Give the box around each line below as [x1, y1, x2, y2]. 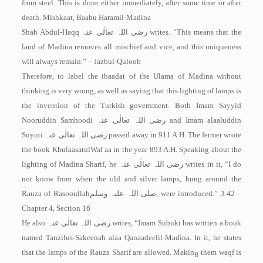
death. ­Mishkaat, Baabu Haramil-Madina [21, 13, 151, 22]
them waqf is [198, 248, 242, 257]
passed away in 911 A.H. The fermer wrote [109, 130, 242, 139]
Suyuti [21, 130, 45, 139]
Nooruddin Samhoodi [21, 116, 97, 124]
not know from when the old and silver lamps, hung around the [21, 174, 242, 183]
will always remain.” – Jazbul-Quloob [21, 57, 141, 66]
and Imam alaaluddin [170, 116, 242, 124]
